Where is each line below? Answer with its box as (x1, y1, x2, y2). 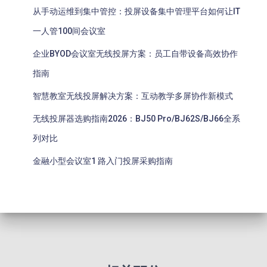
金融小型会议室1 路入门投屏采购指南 (33, 156, 173, 166)
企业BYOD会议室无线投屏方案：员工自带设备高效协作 (33, 48, 238, 58)
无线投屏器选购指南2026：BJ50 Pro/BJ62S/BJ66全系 (33, 113, 240, 123)
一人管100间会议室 (33, 26, 105, 36)
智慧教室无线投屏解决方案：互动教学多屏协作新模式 (33, 91, 233, 101)
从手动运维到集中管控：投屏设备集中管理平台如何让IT (33, 6, 240, 16)
